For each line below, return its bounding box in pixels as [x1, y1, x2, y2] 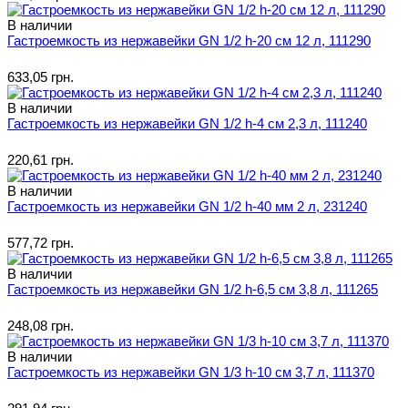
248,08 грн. [7, 317, 74, 333]
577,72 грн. [7, 234, 74, 250]
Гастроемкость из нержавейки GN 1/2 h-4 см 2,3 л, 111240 [7, 115, 367, 131]
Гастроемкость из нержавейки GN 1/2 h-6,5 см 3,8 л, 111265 [7, 280, 378, 297]
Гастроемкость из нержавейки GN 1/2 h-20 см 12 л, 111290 [7, 32, 371, 48]
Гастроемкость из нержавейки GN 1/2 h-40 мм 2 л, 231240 [7, 198, 367, 214]
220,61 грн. [7, 151, 74, 168]
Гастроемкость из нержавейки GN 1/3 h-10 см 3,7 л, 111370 [7, 363, 374, 380]
